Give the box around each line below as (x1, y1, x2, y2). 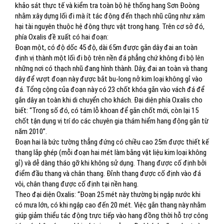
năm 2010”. (15, 127, 47, 136)
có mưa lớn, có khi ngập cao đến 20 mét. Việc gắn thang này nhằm (15, 200, 206, 209)
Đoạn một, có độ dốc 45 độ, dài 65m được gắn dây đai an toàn (15, 43, 197, 52)
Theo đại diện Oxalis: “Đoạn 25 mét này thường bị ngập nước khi (15, 190, 200, 199)
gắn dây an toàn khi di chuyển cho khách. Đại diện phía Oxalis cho (15, 95, 202, 104)
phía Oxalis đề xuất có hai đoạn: (15, 32, 108, 41)
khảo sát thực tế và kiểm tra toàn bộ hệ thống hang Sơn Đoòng (15, 1, 199, 10)
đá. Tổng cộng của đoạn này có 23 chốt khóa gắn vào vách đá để (15, 85, 204, 94)
